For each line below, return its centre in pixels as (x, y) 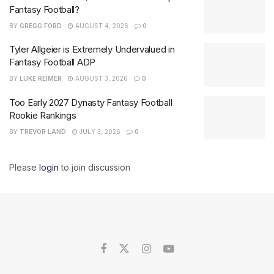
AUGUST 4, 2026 (101, 25)
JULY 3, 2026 (99, 131)
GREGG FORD (41, 25)
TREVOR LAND (43, 131)
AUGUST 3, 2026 (101, 79)
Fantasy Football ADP (52, 62)
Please (24, 168)
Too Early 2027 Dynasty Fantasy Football (91, 102)
